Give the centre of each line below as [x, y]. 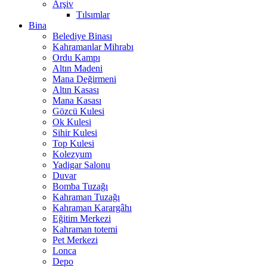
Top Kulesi [73, 144]
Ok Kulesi [72, 122]
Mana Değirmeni [84, 79]
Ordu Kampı [76, 58]
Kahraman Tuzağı [86, 197]
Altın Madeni [77, 69]
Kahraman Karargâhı [92, 208]
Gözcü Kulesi [78, 111]
